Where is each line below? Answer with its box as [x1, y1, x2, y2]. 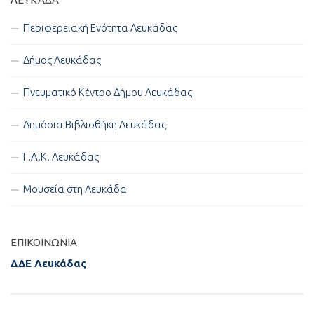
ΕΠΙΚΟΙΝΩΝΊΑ [11, 236, 77, 249]
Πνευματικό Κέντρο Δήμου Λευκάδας [23, 86, 192, 99]
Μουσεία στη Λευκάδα [23, 183, 127, 196]
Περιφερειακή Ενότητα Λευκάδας [23, 22, 177, 34]
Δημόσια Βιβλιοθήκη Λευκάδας [23, 118, 166, 131]
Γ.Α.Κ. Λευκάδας [23, 151, 99, 163]
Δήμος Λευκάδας [23, 54, 101, 67]
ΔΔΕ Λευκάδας [11, 257, 86, 270]
